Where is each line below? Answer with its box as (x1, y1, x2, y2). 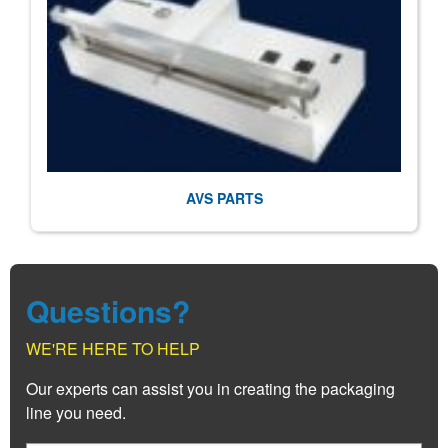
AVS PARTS (185, 188, 263, 209)
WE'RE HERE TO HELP (26, 336, 200, 360)
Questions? (26, 288, 190, 332)
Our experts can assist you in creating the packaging (26, 376, 395, 400)
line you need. (26, 400, 126, 424)
